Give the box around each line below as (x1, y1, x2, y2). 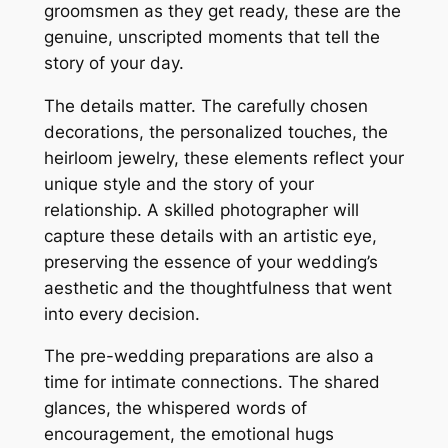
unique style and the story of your (43, 173, 314, 194)
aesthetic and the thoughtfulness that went (43, 277, 392, 298)
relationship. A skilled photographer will (43, 199, 359, 220)
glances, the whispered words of (43, 398, 307, 419)
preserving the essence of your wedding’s (43, 251, 378, 272)
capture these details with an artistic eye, (43, 225, 377, 246)
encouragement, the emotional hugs (43, 424, 334, 445)
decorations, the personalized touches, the (43, 121, 388, 142)
